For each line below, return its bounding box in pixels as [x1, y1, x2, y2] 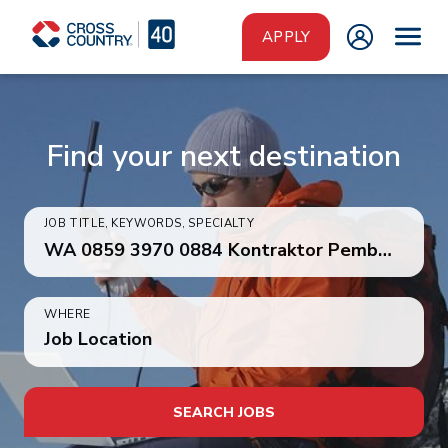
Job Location [44, 327, 152, 351]
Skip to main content [8, 8, 153, 30]
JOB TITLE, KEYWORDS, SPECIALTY [44, 215, 254, 231]
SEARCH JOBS [173, 402, 275, 422]
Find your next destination [47, 136, 401, 177]
